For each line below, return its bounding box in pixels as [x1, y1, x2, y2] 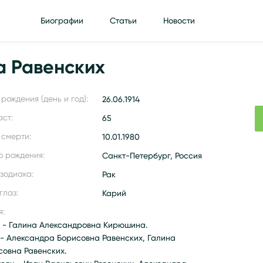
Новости [163, 15, 195, 26]
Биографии [40, 15, 83, 26]
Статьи [109, 15, 137, 26]
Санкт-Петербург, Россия [102, 150, 202, 161]
